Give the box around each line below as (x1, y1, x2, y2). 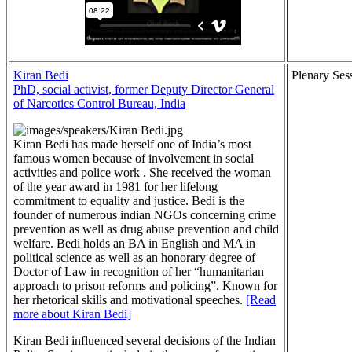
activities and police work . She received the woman (13, 165, 271, 179)
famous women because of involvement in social (13, 151, 254, 165)
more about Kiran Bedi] (13, 306, 131, 321)
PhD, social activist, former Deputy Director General (13, 82, 274, 96)
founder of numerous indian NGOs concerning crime (13, 207, 276, 222)
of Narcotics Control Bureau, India (13, 96, 185, 110)
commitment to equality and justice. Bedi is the (13, 193, 244, 207)
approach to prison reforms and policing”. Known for (13, 278, 277, 292)
